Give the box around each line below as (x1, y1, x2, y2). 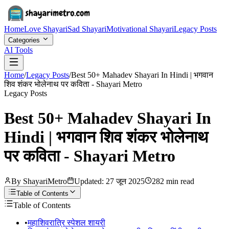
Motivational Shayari (106, 25, 174, 33)
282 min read (152, 176, 194, 186)
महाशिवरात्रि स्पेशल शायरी (28, 218, 105, 227)
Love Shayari (24, 25, 67, 33)
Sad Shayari (67, 25, 106, 33)
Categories (8, 36, 42, 44)
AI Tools (4, 45, 33, 54)
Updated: (74, 176, 106, 186)
